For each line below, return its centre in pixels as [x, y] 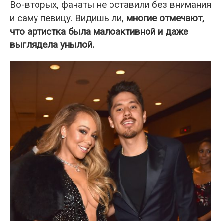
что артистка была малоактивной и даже [99, 31]
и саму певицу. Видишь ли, [68, 18]
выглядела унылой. [52, 44]
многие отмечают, [165, 18]
